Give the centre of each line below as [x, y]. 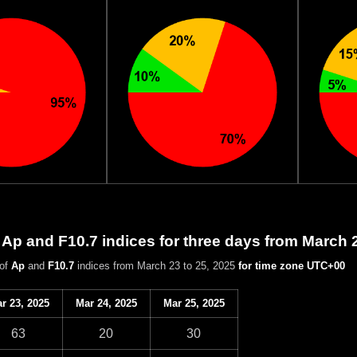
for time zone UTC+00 [291, 265]
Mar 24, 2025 [106, 303]
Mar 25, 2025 [194, 303]
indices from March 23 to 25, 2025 [156, 265]
